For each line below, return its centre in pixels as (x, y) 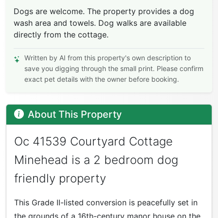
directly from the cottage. (61, 34)
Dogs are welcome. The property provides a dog (104, 11)
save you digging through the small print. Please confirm (114, 68)
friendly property (60, 178)
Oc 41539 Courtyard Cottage (93, 141)
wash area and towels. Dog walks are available (100, 23)
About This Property (75, 114)
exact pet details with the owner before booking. (102, 79)
